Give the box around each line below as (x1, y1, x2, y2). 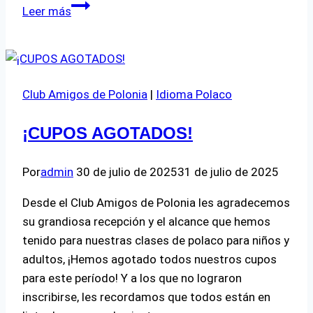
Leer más (22, 3, 71, 18)
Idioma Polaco (156, 87, 232, 101)
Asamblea (71, 15, 123, 30)
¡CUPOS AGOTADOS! (22, 123, 193, 143)
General (71, 34, 111, 49)
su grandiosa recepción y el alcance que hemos (22, 214, 270, 228)
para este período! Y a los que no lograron (22, 270, 242, 285)
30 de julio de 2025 (76, 164, 177, 179)
